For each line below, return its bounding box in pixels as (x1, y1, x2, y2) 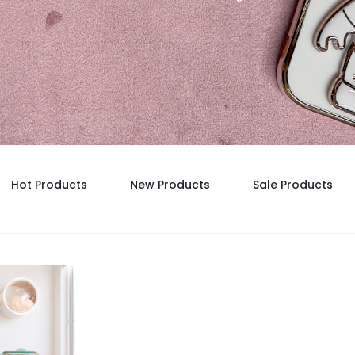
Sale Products (253, 177, 333, 193)
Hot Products (11, 177, 87, 193)
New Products (130, 177, 210, 193)
